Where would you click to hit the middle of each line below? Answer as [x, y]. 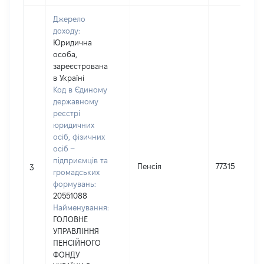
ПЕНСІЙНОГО [77, 243]
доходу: [67, 31]
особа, [65, 54]
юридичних [74, 125]
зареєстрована [80, 66]
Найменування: [81, 207]
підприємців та [80, 160]
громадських [76, 172]
